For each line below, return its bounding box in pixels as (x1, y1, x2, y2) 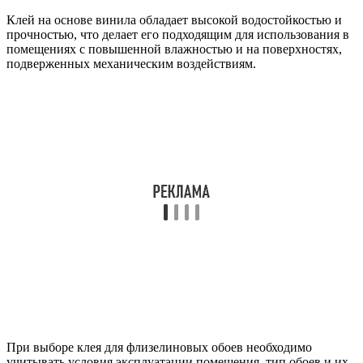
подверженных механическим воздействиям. (6, 56, 256, 70)
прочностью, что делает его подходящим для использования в (6, 27, 349, 41)
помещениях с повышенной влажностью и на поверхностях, (6, 41, 342, 56)
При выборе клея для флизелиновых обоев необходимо (6, 340, 312, 354)
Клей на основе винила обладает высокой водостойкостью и (6, 12, 342, 27)
